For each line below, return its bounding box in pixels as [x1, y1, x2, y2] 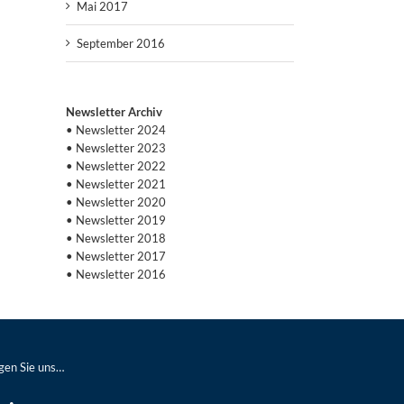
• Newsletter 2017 [66, 248, 166, 263]
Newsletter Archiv [66, 104, 162, 119]
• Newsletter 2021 [66, 176, 166, 191]
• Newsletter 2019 [66, 212, 166, 227]
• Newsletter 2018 [66, 230, 166, 245]
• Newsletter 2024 [66, 122, 166, 137]
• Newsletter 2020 [66, 194, 166, 209]
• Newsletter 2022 [66, 158, 166, 173]
